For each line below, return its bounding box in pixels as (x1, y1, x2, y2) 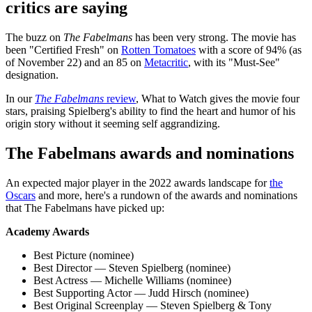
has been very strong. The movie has (135, 31, 296, 43)
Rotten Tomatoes (121, 43, 196, 56)
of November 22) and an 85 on (6, 56, 144, 68)
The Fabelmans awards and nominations (6, 143, 294, 162)
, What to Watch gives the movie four (136, 92, 299, 104)
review (104, 92, 136, 104)
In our (6, 92, 35, 104)
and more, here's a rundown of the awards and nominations (36, 189, 297, 201)
